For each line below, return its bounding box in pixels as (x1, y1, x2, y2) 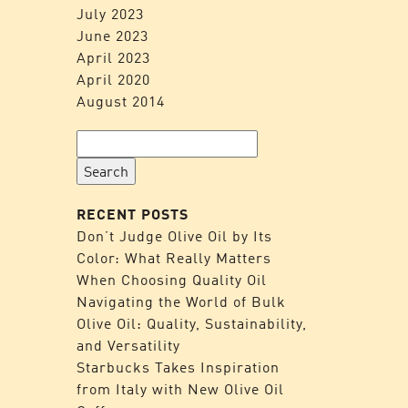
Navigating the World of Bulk (76, 292, 286, 311)
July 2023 (76, 5, 144, 23)
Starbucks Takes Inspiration (76, 358, 280, 376)
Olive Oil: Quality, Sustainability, (76, 314, 307, 332)
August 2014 (76, 92, 165, 110)
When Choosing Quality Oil (76, 270, 267, 289)
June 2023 (76, 26, 148, 45)
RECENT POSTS (76, 205, 189, 223)
